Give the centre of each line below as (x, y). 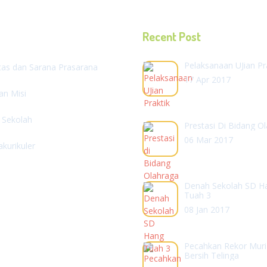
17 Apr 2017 (207, 80)
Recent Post (172, 37)
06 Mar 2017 (209, 140)
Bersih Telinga (212, 256)
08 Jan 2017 (207, 210)
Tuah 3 (198, 195)
